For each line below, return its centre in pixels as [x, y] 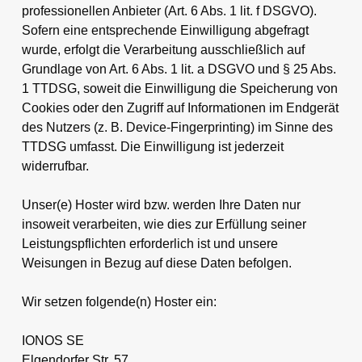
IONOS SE [53, 340]
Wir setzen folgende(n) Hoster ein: [119, 301]
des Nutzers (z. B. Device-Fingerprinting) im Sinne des [177, 127]
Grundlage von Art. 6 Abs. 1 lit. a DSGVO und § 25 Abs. [179, 69]
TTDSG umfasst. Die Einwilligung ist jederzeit [152, 146]
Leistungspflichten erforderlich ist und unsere [149, 243]
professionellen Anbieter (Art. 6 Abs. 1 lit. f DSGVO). [169, 11]
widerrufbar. [55, 166]
